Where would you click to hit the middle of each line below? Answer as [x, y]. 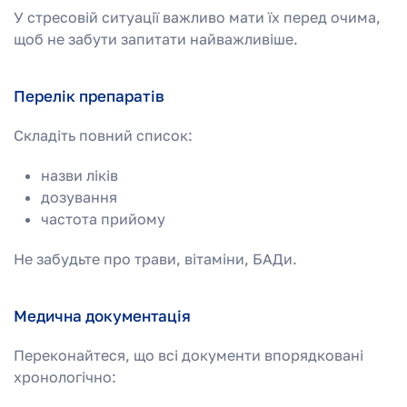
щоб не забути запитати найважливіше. [156, 39]
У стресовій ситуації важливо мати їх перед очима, [197, 17]
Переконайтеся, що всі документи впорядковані [189, 355]
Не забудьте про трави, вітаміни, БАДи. [155, 258]
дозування [79, 197]
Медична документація [102, 315]
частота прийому [103, 218]
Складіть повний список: [103, 135]
